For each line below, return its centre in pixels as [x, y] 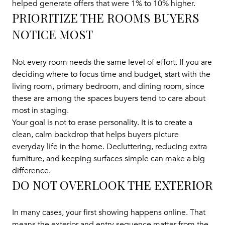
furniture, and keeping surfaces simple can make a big [108, 158]
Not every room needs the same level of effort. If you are [112, 62]
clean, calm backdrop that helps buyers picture [95, 134]
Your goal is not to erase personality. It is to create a [102, 122]
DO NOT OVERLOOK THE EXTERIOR [113, 185]
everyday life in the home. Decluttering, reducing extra [109, 146]
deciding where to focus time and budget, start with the [111, 74]
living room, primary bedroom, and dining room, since [108, 86]
